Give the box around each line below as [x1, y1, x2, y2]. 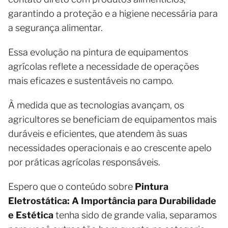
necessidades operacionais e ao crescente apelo [8, 142, 212, 153]
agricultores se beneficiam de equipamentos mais [8, 113, 217, 125]
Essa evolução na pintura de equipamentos [8, 46, 188, 58]
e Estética [8, 209, 53, 220]
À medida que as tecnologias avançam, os [8, 99, 184, 110]
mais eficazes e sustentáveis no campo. [8, 75, 174, 86]
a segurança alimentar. [8, 22, 103, 33]
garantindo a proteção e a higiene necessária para [8, 8, 218, 19]
